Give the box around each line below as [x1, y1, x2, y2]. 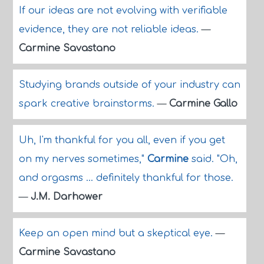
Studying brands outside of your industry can [18, 80, 240, 90]
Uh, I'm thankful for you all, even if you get [18, 135, 225, 146]
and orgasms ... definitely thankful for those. [18, 173, 233, 183]
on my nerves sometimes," [18, 154, 147, 164]
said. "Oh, [188, 154, 237, 164]
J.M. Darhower [30, 192, 103, 202]
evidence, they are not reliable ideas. [18, 24, 202, 35]
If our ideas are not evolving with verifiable [18, 5, 227, 16]
